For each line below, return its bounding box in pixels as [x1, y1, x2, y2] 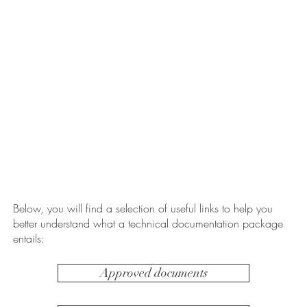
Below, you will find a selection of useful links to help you [13, 201, 273, 217]
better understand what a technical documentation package [13, 216, 283, 232]
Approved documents [99, 265, 208, 281]
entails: [13, 231, 45, 247]
